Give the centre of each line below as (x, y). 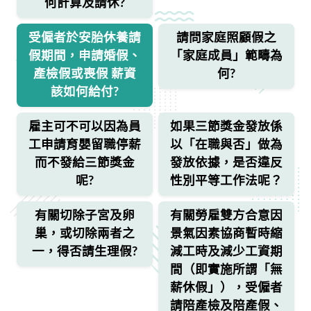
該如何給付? (85, 92)
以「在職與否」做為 (226, 145)
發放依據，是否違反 (226, 163)
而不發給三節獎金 (85, 163)
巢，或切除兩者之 (85, 234)
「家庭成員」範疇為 (226, 56)
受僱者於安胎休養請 (85, 38)
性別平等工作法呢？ (226, 181)
